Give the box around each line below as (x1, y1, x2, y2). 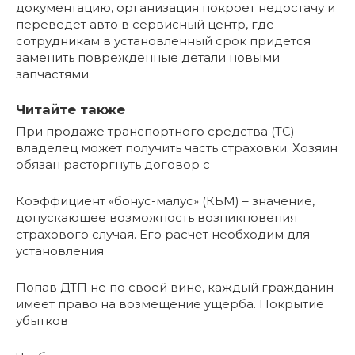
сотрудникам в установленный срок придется (16, 32, 311, 48)
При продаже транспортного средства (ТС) (16, 123, 295, 139)
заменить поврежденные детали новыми (16, 49, 280, 65)
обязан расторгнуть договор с (16, 156, 210, 172)
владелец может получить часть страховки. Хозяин (16, 139, 338, 155)
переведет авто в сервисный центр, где (16, 16, 274, 32)
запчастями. (16, 66, 91, 82)
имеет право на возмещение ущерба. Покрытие (16, 296, 324, 311)
